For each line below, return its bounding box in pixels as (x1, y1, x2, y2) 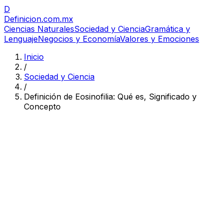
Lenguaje (4, 34, 38, 44)
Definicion (4, 14, 41, 24)
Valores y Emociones (120, 34, 199, 44)
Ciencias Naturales (4, 24, 74, 34)
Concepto (24, 102, 61, 111)
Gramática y (145, 24, 190, 34)
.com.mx (41, 14, 73, 24)
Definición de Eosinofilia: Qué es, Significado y (24, 92, 197, 102)
